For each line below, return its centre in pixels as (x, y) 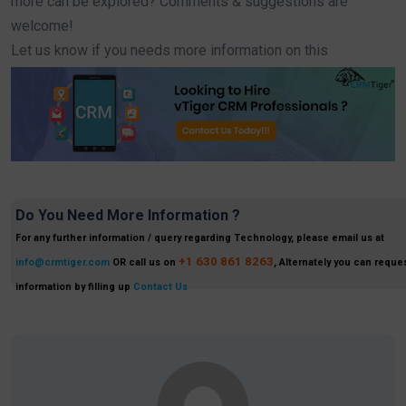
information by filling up (74, 287)
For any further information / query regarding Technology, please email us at (200, 238)
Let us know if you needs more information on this (169, 50)
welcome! (42, 26)
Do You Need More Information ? (128, 216)
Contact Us (160, 287)
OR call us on (144, 263)
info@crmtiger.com (63, 263)
